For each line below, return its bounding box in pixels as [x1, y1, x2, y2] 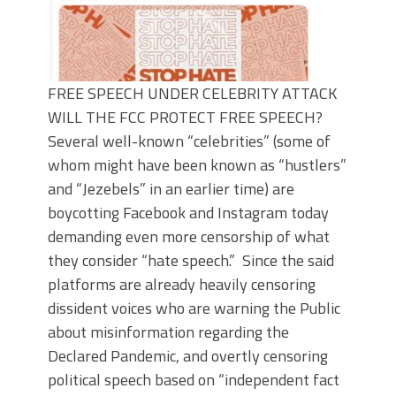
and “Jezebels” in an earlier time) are [48, 177, 294, 201]
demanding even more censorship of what [48, 225, 330, 248]
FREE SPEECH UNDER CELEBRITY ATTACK [48, 81, 337, 105]
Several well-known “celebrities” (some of [48, 129, 331, 153]
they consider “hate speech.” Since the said [48, 248, 334, 272]
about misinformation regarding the [48, 320, 289, 344]
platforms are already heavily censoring [48, 272, 316, 296]
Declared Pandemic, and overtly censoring [48, 344, 328, 368]
